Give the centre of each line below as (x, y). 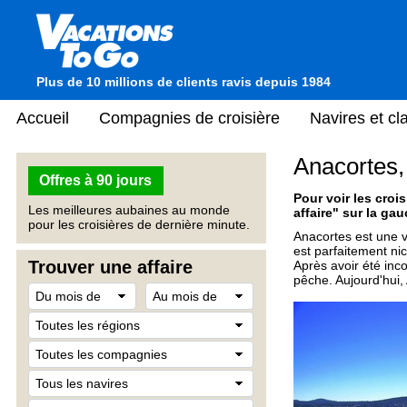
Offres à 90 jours (96, 180)
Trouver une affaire (110, 267)
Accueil (43, 118)
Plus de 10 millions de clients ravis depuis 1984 (184, 82)
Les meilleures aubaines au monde (129, 210)
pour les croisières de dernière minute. (139, 224)
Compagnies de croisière (189, 118)
